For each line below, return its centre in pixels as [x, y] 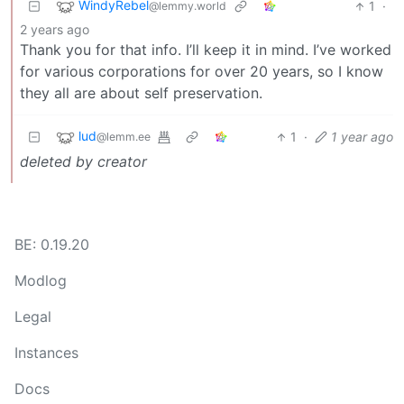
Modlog [41, 281]
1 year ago [362, 137]
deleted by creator [83, 162]
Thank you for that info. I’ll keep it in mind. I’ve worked [206, 50]
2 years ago [55, 30]
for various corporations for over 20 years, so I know [202, 72]
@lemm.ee [124, 137]
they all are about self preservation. [141, 93]
